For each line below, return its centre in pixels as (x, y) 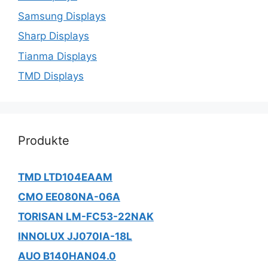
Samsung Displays (62, 16)
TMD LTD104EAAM (65, 177)
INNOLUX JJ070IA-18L (75, 236)
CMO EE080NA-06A (69, 197)
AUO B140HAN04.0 (67, 256)
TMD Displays (51, 76)
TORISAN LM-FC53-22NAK (86, 217)
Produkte (44, 141)
